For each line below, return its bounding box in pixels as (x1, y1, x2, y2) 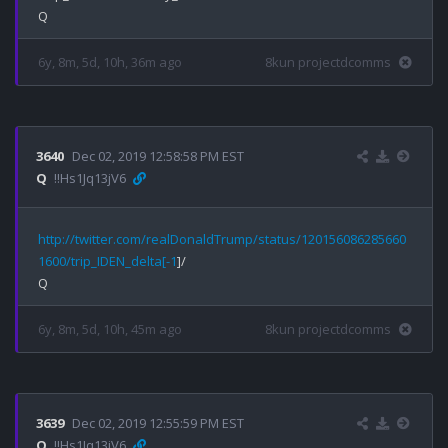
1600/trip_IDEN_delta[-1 (38, 251, 177, 270)
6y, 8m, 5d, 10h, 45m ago (38, 319, 182, 338)
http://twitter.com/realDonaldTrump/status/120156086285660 (38, 229, 406, 248)
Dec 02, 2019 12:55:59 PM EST (72, 413, 244, 432)
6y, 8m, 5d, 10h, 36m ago (38, 52, 182, 71)
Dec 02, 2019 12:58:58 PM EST (72, 146, 244, 165)
